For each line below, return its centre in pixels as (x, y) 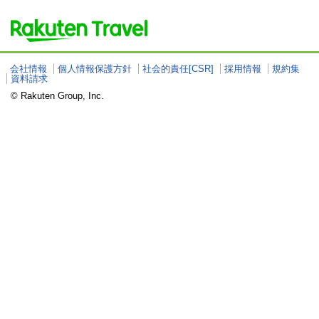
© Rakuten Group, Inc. (57, 96)
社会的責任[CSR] (178, 69)
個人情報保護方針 (95, 69)
